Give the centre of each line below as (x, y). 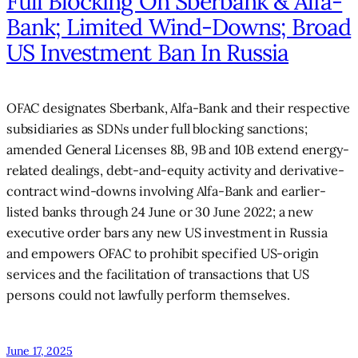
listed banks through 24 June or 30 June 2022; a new (160, 211)
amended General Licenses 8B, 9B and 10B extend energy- (178, 149)
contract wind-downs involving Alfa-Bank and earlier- (166, 191)
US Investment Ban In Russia (148, 52)
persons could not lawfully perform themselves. (148, 294)
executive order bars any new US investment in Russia (167, 232)
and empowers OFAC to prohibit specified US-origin (163, 253)
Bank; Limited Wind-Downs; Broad (179, 26)
